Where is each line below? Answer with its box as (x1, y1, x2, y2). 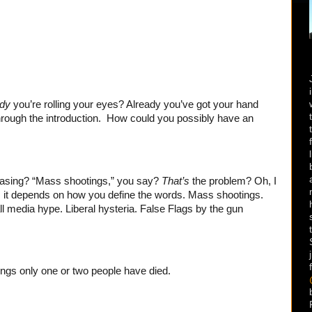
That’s (162, 175, 189, 187)
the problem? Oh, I (189, 175, 276, 187)
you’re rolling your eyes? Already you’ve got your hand (10, 99, 258, 110)
